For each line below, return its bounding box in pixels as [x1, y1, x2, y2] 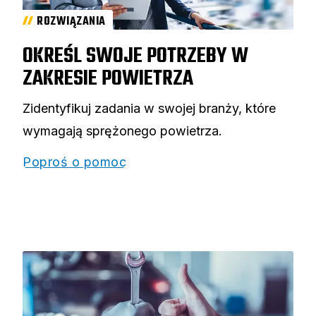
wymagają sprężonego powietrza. [23, 123, 226, 138]
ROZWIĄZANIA [37, 12, 106, 31]
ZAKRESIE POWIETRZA [23, 62, 193, 95]
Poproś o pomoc [23, 154, 126, 169]
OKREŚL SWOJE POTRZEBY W [23, 39, 248, 73]
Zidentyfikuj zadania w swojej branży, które [23, 100, 276, 116]
